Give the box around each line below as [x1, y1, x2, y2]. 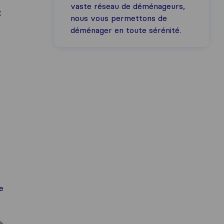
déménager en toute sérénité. [70, 25, 181, 35]
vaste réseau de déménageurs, [70, 1, 185, 11]
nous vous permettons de [70, 13, 167, 23]
